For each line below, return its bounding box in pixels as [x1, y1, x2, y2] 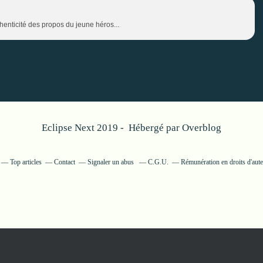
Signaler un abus [87, 158, 136, 166]
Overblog [182, 122, 221, 133]
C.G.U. [148, 158, 168, 166]
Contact [54, 158, 75, 166]
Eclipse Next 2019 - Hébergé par [42, 122, 182, 133]
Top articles [10, 158, 42, 166]
